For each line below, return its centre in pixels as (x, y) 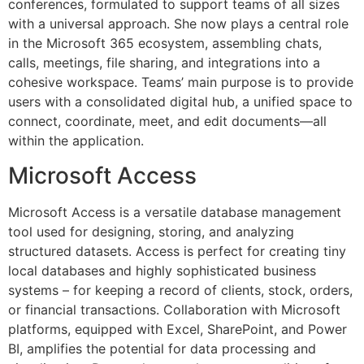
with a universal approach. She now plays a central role (178, 24)
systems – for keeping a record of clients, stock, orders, (180, 290)
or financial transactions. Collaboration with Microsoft (174, 309)
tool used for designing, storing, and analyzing (151, 231)
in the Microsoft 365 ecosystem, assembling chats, (165, 43)
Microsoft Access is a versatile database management (175, 212)
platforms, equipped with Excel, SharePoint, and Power (178, 329)
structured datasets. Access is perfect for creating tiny (177, 251)
